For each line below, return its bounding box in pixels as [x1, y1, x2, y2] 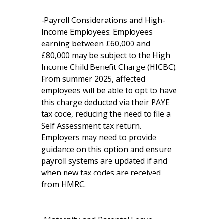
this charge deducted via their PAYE [41, 96, 170, 108]
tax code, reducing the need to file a [41, 108, 171, 119]
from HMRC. [41, 178, 86, 190]
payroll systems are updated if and [41, 155, 167, 166]
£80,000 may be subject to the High [41, 49, 170, 61]
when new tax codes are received [41, 167, 161, 178]
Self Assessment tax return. [41, 120, 141, 131]
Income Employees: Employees [41, 26, 153, 37]
